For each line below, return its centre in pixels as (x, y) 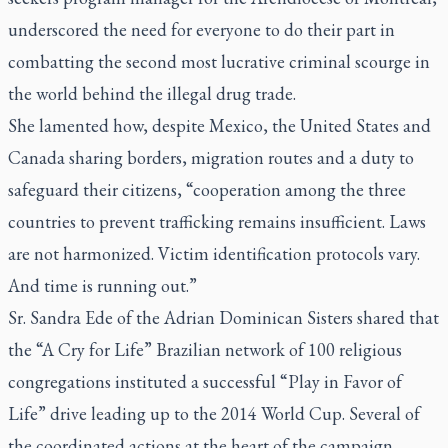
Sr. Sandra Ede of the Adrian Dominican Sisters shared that (223, 317)
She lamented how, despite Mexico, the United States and (219, 125)
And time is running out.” (102, 285)
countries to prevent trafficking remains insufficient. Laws (217, 221)
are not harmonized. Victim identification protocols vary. (214, 253)
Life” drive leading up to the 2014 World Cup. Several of (214, 413)
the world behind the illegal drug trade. (152, 93)
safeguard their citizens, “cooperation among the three (207, 189)
